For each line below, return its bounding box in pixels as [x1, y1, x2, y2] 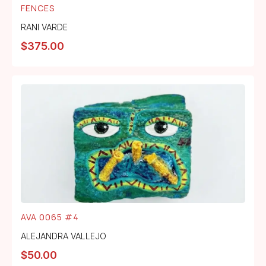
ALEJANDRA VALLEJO [21, 230, 106, 241]
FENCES [21, 2, 55, 14]
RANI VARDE [21, 21, 68, 32]
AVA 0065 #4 [21, 211, 79, 223]
